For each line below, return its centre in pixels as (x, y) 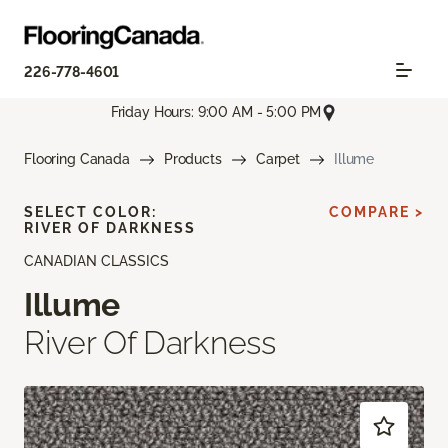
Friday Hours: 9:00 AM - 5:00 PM (216, 112)
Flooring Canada (77, 158)
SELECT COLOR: (90, 211)
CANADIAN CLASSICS (96, 260)
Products (192, 158)
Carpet (277, 158)
